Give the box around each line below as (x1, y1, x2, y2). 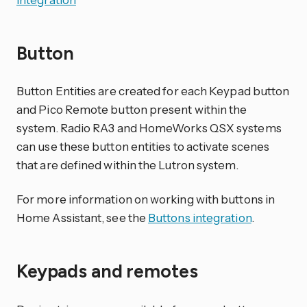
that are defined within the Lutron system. (16, 158, 238, 173)
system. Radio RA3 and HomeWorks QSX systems (16, 121, 282, 136)
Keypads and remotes (16, 260, 202, 282)
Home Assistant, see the (16, 210, 149, 225)
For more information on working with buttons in (16, 192, 275, 207)
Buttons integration (148, 210, 251, 225)
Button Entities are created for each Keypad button (16, 84, 290, 99)
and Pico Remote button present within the (16, 102, 247, 117)
